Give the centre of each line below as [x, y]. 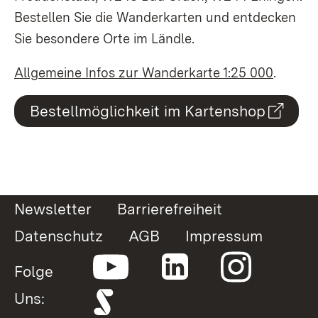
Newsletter [53, 208]
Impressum [224, 235]
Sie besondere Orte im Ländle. [104, 38]
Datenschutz [59, 235]
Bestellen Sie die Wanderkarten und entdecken [155, 17]
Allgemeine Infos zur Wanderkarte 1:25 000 [144, 72]
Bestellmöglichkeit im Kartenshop [147, 110]
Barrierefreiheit [170, 208]
